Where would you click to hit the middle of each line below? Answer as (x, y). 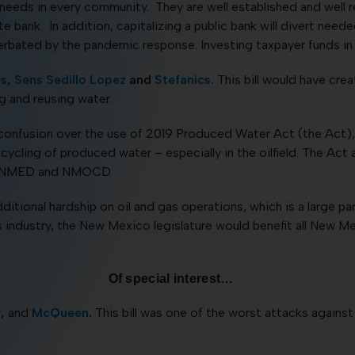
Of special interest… (171, 278)
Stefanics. (184, 79)
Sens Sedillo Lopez (70, 79)
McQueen (60, 312)
